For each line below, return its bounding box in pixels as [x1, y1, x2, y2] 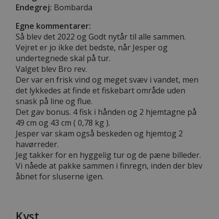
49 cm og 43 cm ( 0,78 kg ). [16, 117, 110, 128]
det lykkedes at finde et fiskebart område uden [16, 85, 185, 96]
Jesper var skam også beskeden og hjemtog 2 [16, 128, 183, 139]
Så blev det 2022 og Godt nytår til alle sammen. [16, 31, 186, 42]
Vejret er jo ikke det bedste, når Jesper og [16, 42, 168, 53]
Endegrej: [16, 1, 52, 13]
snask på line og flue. [16, 95, 92, 107]
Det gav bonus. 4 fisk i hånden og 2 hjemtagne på [16, 106, 197, 117]
